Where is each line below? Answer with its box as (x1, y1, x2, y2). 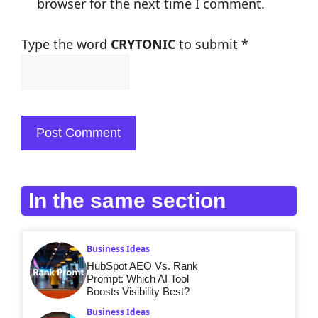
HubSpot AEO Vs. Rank (87, 260, 198, 272)
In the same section (28, 189, 226, 212)
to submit (175, 35, 241, 53)
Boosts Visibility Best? (87, 285, 190, 297)
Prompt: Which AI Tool (87, 273, 189, 285)
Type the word (21, 35, 111, 53)
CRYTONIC (111, 35, 175, 53)
